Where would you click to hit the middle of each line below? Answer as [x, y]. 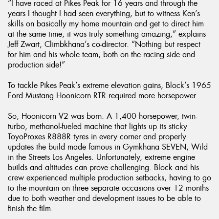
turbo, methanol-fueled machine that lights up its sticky [98, 127]
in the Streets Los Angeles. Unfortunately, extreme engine [101, 157]
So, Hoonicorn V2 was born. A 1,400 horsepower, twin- [102, 116]
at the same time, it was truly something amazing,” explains [107, 34]
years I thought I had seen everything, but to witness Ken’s [104, 14]
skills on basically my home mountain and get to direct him [106, 24]
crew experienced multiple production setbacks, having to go [109, 178]
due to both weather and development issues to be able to [104, 198]
